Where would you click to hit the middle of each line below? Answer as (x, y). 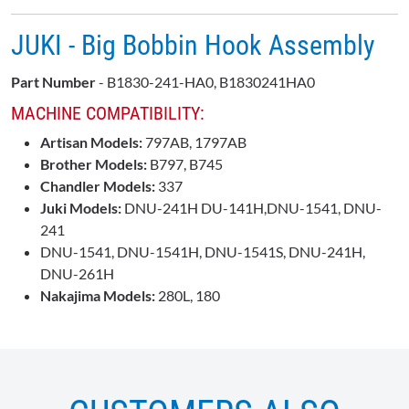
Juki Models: (81, 208)
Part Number (55, 82)
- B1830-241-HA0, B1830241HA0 (207, 82)
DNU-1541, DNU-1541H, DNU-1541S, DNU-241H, (203, 252)
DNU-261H (77, 274)
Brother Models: (94, 164)
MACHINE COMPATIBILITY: (108, 114)
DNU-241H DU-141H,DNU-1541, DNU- (252, 208)
